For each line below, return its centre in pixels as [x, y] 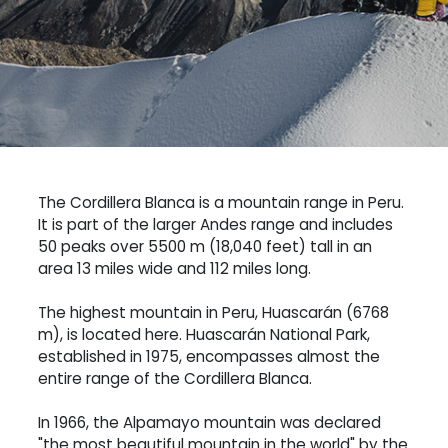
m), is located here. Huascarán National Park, [204, 335]
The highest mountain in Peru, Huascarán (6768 [213, 313]
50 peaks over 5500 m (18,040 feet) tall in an [205, 247]
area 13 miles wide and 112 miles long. [174, 269]
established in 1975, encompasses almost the [209, 357]
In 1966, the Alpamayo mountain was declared [209, 423]
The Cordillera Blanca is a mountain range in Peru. [221, 203]
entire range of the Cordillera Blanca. [175, 379]
